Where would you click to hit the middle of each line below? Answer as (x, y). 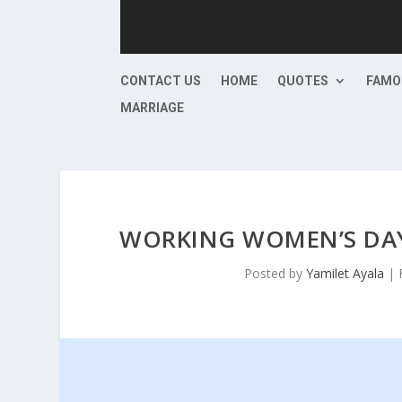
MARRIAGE (153, 108)
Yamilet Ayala (345, 273)
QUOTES (303, 81)
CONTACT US (161, 81)
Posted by (275, 273)
